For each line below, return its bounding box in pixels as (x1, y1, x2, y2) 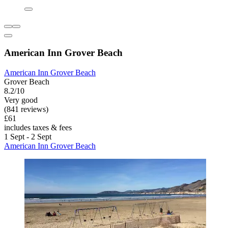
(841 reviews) (4, 104, 48, 113)
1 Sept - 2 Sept (4, 132, 51, 141)
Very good (4, 95, 38, 104)
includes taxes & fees (4, 123, 72, 132)
